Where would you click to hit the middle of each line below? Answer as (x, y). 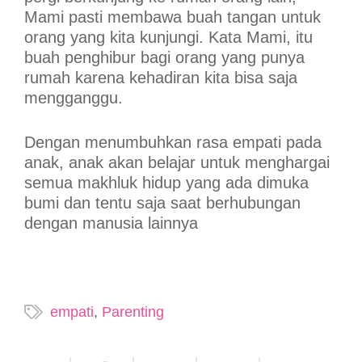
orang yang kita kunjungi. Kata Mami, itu (168, 38)
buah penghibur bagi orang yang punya (164, 58)
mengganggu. (74, 98)
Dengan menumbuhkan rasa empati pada (173, 143)
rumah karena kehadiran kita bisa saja (161, 78)
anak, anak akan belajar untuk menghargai (177, 163)
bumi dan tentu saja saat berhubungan (162, 203)
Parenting (133, 312)
